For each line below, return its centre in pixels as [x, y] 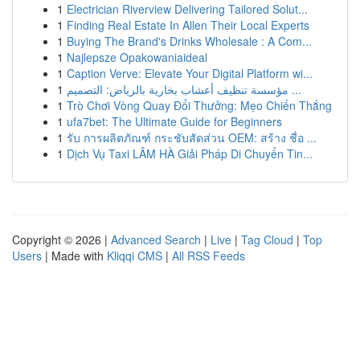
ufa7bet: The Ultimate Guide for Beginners [174, 121]
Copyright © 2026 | [61, 239]
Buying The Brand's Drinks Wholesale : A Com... [189, 41]
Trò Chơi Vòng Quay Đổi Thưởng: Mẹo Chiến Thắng [199, 105]
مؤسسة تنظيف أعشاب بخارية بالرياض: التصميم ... [295, 89]
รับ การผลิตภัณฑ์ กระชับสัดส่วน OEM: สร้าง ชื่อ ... [192, 137]
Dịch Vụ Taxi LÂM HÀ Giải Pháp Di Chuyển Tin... [190, 153]
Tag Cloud [267, 239]
